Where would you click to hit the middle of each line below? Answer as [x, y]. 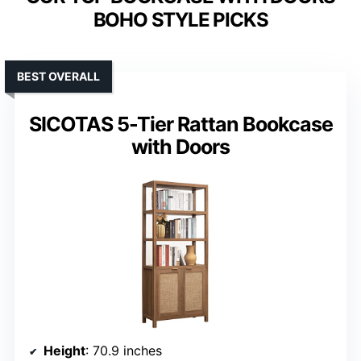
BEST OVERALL [58, 77]
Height [64, 351]
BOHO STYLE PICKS [180, 20]
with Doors [180, 147]
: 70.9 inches [124, 351]
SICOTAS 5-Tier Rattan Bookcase [180, 124]
